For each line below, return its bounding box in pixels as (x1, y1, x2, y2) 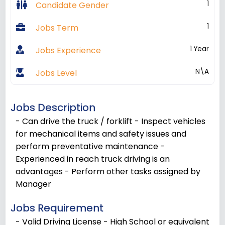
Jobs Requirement (11, 201, 104, 215)
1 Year (189, 44, 209, 54)
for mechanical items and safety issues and (16, 128, 187, 140)
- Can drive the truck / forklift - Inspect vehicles (16, 116, 206, 127)
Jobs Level (35, 67, 77, 79)
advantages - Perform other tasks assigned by (16, 166, 201, 177)
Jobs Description (11, 100, 96, 115)
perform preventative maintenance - (16, 141, 165, 152)
